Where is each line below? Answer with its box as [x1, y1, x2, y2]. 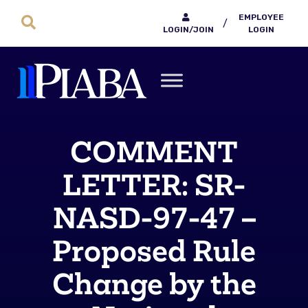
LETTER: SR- [63, 165, 245, 204]
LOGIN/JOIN [163, 25, 214, 34]
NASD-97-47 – [52, 198, 256, 237]
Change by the [52, 264, 256, 303]
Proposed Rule [52, 231, 256, 270]
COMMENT [70, 132, 238, 171]
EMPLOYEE [238, 12, 284, 22]
